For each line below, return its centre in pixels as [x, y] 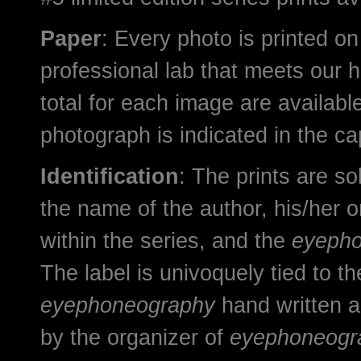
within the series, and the [166, 241]
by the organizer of [135, 337]
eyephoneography [131, 305]
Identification [110, 176]
